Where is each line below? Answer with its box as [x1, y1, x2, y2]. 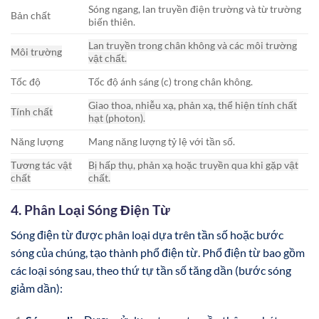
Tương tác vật [11, 158, 72, 171]
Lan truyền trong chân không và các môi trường [88, 38, 298, 51]
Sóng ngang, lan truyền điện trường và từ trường [88, 2, 302, 15]
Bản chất [11, 9, 51, 21]
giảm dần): [11, 281, 63, 295]
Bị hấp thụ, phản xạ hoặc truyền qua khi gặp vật [88, 158, 299, 171]
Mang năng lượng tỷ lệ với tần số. [88, 135, 236, 147]
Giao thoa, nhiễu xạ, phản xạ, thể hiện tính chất [88, 98, 298, 111]
